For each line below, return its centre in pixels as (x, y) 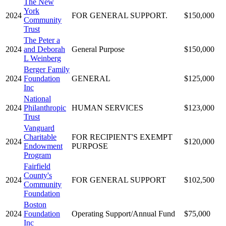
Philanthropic (45, 107)
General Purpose (98, 49)
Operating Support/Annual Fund (123, 213)
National (37, 98)
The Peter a (42, 40)
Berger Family (47, 69)
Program (37, 155)
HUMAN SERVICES (107, 107)
